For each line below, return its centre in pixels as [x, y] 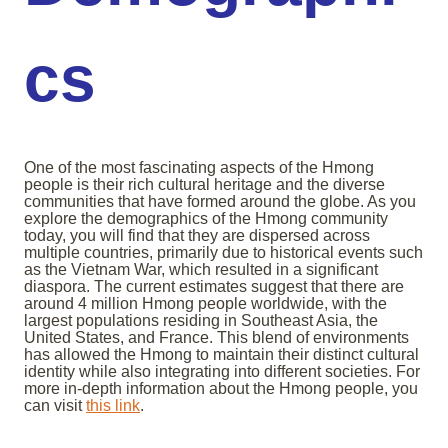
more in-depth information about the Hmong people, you [221, 389]
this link [113, 406]
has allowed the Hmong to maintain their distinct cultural [221, 355]
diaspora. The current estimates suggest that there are [214, 287]
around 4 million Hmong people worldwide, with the [205, 304]
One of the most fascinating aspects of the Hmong [199, 168]
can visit [55, 406]
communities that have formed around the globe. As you [220, 202]
